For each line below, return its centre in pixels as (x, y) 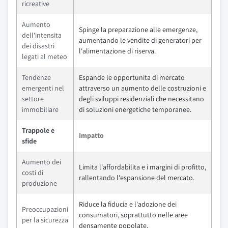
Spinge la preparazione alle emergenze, (138, 30)
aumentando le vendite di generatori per (140, 40)
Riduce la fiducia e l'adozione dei (128, 204)
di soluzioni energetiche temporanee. (135, 109)
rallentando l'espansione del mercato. (137, 178)
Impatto (91, 135)
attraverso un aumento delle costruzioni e (142, 88)
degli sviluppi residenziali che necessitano (141, 99)
